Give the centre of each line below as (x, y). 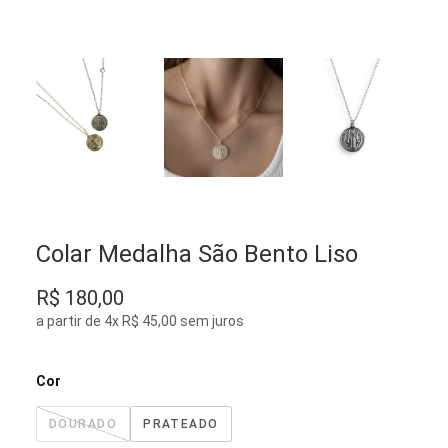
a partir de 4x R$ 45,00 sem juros (140, 321)
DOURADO (83, 424)
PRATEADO (181, 424)
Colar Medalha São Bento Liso (197, 254)
